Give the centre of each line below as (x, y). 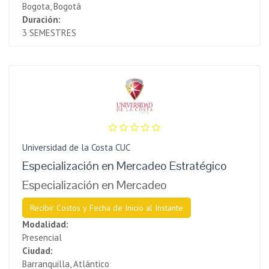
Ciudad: (38, 250)
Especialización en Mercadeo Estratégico (125, 165)
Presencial (42, 237)
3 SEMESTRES (49, 32)
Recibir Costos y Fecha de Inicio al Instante (107, 207)
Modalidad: (45, 224)
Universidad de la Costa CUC (76, 147)
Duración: (41, 19)
